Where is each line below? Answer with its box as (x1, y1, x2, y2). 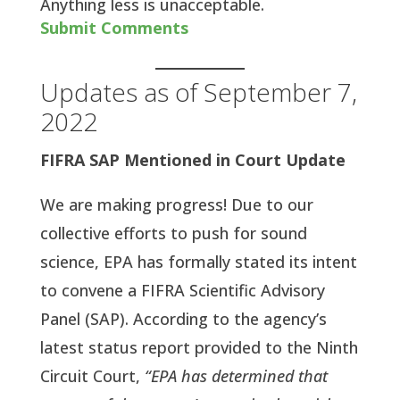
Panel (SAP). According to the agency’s (39, 307, 327, 329)
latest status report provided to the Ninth (39, 336, 358, 358)
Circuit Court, (39, 364, 145, 387)
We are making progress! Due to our (39, 193, 313, 215)
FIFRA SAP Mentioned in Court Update (39, 148, 346, 171)
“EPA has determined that (144, 364, 328, 387)
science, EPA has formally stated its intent (39, 250, 357, 272)
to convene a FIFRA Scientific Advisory (39, 279, 325, 301)
